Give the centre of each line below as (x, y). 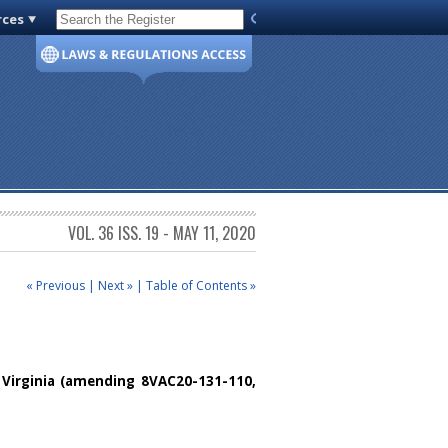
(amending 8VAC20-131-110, (155, 381)
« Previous (55, 285)
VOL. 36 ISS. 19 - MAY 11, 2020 (162, 233)
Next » (115, 285)
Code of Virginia (112, 23)
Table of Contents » (201, 285)
